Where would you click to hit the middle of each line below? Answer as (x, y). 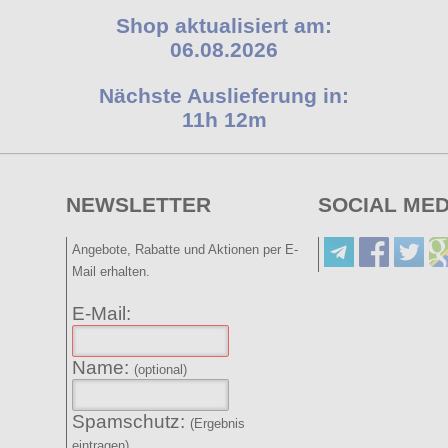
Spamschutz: (130, 422)
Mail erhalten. (110, 272)
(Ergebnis (217, 424)
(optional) (160, 370)
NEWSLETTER (138, 204)
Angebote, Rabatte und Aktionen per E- (184, 250)
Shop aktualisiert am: (224, 26)
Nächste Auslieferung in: (224, 95)
